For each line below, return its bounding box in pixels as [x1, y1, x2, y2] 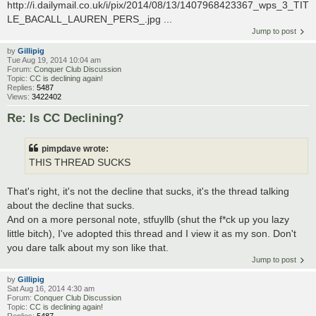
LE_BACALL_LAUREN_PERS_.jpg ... [7, 13, 172, 25]
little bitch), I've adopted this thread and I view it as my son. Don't [7, 227, 296, 239]
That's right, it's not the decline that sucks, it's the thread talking [7, 185, 289, 197]
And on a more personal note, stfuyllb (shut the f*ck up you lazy [7, 213, 289, 225]
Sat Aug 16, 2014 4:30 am [7, 284, 95, 293]
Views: [7, 92, 32, 101]
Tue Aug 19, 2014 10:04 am [7, 55, 101, 64]
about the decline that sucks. [7, 199, 135, 211]
